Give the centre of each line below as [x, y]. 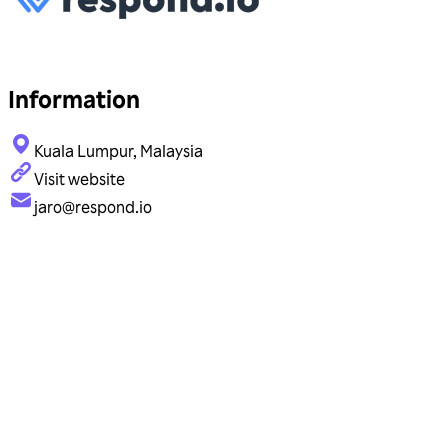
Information [74, 99]
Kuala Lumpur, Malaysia [118, 151]
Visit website [79, 179]
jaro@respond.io [93, 207]
